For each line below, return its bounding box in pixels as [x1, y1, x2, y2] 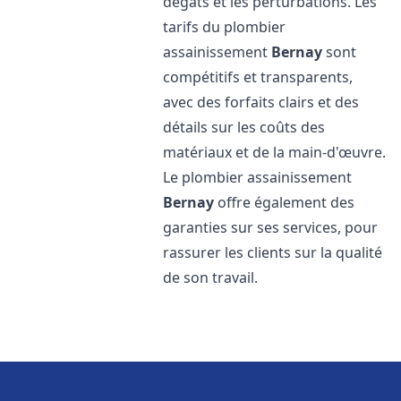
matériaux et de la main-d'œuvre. [163, 142, 387, 162]
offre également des [214, 192, 355, 212]
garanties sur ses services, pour [163, 218, 379, 237]
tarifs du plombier [163, 17, 286, 37]
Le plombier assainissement [163, 167, 353, 187]
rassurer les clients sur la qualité [163, 243, 383, 262]
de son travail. [163, 268, 259, 287]
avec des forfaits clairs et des [163, 92, 360, 112]
